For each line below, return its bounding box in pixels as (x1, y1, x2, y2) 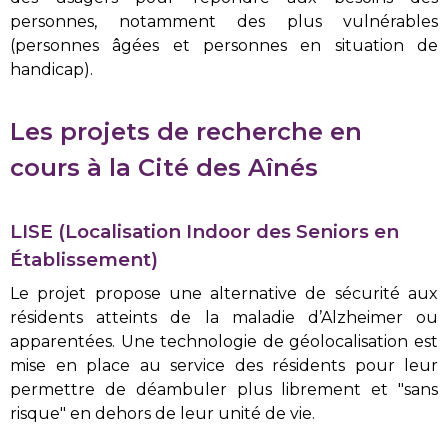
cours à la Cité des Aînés (10, 153, 318, 182)
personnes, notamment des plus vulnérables (10, 12, 438, 31)
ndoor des (192, 220, 296, 243)
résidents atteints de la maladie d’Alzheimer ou (10, 308, 438, 327)
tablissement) (23, 248, 158, 271)
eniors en (308, 220, 399, 243)
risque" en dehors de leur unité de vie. (10, 404, 315, 423)
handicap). (10, 60, 93, 79)
